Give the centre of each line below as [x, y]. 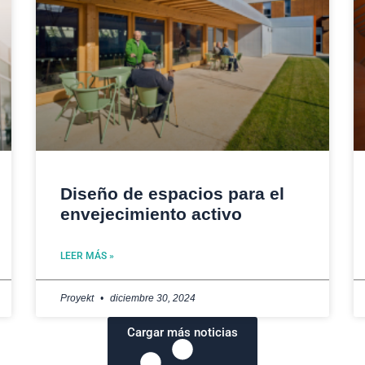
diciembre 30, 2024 [152, 298]
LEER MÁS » [87, 255]
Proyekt [78, 298]
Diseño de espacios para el [172, 193]
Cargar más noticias [182, 332]
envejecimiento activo [151, 213]
